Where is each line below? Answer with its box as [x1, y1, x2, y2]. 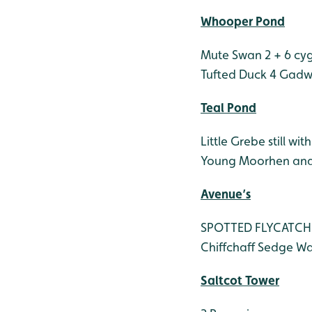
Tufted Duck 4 [201, 67, 276, 81]
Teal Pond [201, 100, 256, 115]
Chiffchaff [201, 240, 255, 254]
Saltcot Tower [201, 273, 279, 288]
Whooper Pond [201, 14, 285, 29]
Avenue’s [201, 187, 251, 201]
